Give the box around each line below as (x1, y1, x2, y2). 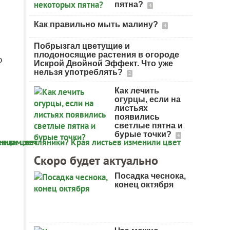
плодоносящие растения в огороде (34, 50, 179, 59)
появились (114, 112, 160, 121)
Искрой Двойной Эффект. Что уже (34, 59, 173, 68)
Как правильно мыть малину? (34, 20, 160, 29)
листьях (114, 104, 148, 112)
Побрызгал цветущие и (34, 42, 130, 50)
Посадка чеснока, (114, 171, 186, 180)
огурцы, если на (114, 95, 181, 104)
